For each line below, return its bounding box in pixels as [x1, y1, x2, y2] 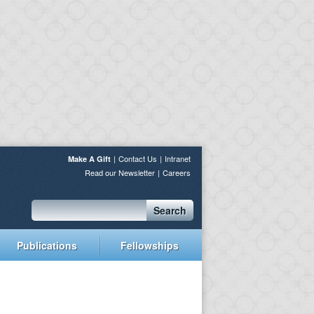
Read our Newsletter [85, 167, 155, 178]
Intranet [165, 153, 191, 164]
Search [153, 203, 186, 217]
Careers [163, 167, 191, 178]
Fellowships [120, 238, 179, 252]
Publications [17, 238, 77, 252]
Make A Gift [68, 153, 111, 164]
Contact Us [118, 153, 157, 164]
